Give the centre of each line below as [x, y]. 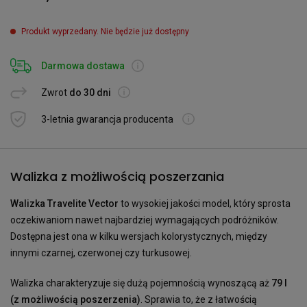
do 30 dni [90, 92]
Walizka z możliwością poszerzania [117, 176]
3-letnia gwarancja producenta [108, 119]
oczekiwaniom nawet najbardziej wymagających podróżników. [145, 220]
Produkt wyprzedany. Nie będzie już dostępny [105, 31]
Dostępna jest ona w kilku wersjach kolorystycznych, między [139, 236]
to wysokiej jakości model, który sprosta [205, 203]
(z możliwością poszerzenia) [75, 299]
